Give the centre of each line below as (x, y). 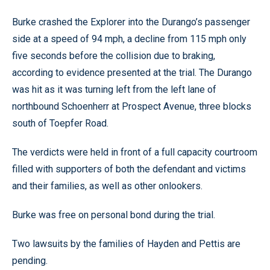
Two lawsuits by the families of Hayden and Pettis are (126, 243)
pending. (30, 260)
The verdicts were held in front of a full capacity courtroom (135, 152)
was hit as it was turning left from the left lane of (114, 89)
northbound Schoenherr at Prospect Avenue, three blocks (132, 106)
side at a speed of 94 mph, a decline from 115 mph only (129, 39)
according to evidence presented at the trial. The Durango (132, 72)
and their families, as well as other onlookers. (107, 186)
